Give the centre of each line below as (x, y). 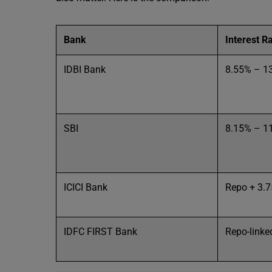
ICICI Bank (86, 187)
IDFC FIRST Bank (100, 232)
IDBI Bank (85, 70)
